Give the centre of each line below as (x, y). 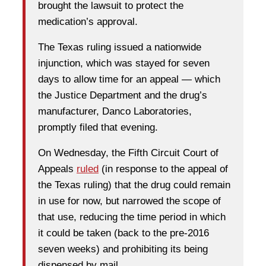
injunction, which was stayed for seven (124, 64)
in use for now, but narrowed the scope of (129, 201)
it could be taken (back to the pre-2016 (123, 233)
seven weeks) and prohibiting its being (123, 249)
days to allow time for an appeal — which (129, 80)
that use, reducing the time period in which (132, 217)
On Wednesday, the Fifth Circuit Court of (128, 153)
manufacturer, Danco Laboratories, (115, 112)
